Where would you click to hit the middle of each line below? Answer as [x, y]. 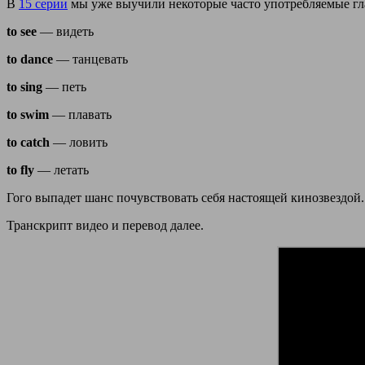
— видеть [65, 31]
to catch [28, 142]
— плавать [80, 114]
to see [22, 31]
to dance [30, 59]
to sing [24, 86]
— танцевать [90, 59]
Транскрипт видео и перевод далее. [105, 225]
